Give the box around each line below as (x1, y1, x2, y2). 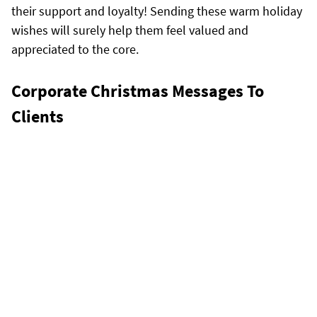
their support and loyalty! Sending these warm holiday (11, 2, 302, 19)
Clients (11, 105, 64, 127)
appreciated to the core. (11, 40, 139, 57)
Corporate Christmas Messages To (11, 79, 264, 102)
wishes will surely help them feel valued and (11, 21, 248, 38)
